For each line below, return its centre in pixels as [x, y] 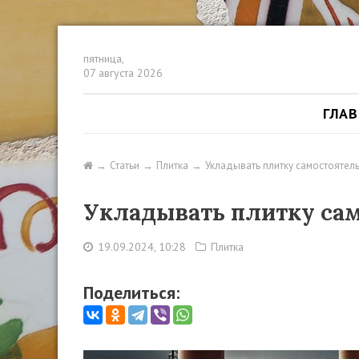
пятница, [104, 58]
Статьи [125, 165]
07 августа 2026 [123, 73]
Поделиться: [131, 292]
